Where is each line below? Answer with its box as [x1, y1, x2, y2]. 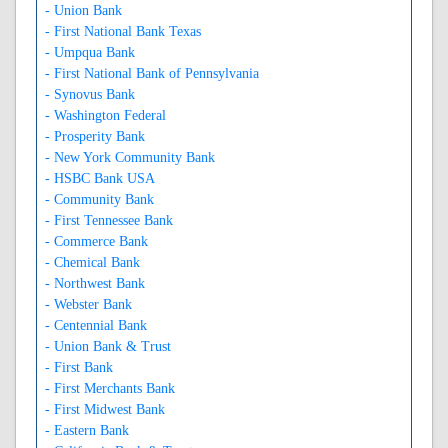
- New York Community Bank [45, 149, 215, 165]
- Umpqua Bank [45, 44, 135, 60]
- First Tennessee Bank [45, 212, 173, 228]
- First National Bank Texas [45, 23, 201, 39]
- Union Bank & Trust [45, 338, 171, 354]
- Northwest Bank [45, 275, 145, 291]
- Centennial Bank [45, 317, 147, 333]
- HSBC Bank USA [45, 170, 155, 186]
